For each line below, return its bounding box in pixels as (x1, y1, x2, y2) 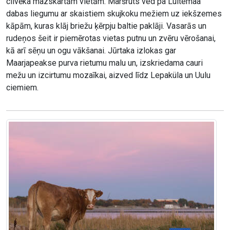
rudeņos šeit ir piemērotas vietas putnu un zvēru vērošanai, (6, 33, 216, 44)
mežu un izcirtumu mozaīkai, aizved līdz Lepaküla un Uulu (6, 70, 210, 81)
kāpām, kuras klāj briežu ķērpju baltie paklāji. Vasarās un (6, 21, 206, 31)
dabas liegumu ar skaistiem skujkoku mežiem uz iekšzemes (6, 9, 222, 19)
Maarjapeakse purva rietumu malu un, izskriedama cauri (6, 58, 203, 68)
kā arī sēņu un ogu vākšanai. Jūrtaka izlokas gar (6, 46, 176, 56)
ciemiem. (6, 83, 39, 93)
